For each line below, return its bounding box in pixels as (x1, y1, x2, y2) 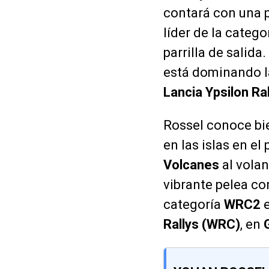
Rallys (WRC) (163, 216, 240, 232)
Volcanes (163, 157, 219, 172)
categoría (163, 196, 224, 212)
